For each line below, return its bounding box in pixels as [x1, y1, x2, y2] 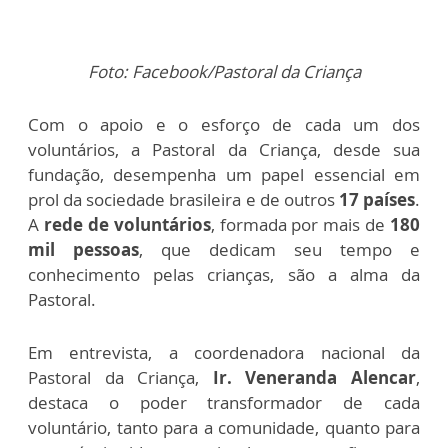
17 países [338, 187, 415, 211]
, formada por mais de [210, 212, 390, 236]
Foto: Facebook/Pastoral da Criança [87, 59, 361, 83]
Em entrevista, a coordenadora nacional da [28, 340, 420, 364]
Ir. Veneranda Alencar [212, 365, 417, 389]
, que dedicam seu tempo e [139, 237, 420, 261]
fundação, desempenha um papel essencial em [28, 162, 420, 186]
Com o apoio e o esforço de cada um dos [28, 112, 420, 136]
